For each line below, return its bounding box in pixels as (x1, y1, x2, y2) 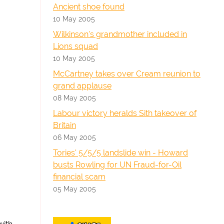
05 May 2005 (53, 184, 96, 193)
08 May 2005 (53, 93, 96, 102)
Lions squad (53, 41, 98, 51)
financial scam (53, 172, 105, 181)
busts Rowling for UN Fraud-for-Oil (53, 160, 181, 169)
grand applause (53, 81, 111, 90)
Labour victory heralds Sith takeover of (53, 108, 196, 118)
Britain (53, 120, 76, 130)
